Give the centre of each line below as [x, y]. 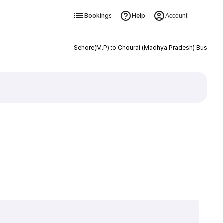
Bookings [98, 16]
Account [176, 16]
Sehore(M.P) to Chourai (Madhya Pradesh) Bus [140, 48]
